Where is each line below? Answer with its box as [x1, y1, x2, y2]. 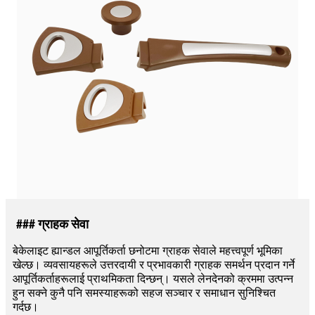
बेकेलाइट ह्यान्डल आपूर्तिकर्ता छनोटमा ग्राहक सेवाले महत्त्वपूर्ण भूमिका [13, 246, 283, 258]
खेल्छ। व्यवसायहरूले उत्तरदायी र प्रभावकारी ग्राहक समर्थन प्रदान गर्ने [13, 260, 295, 272]
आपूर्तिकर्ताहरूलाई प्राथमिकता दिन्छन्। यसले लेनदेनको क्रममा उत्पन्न [13, 274, 293, 286]
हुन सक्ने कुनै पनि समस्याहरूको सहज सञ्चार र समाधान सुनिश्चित [13, 288, 276, 300]
